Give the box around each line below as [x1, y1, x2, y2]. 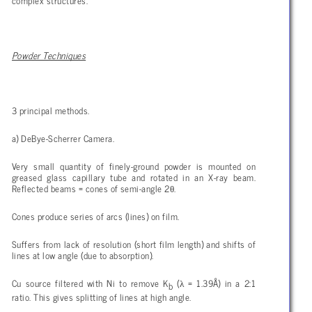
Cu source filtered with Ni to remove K [12, 274, 169, 290]
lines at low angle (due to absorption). [12, 247, 154, 263]
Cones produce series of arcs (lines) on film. [12, 208, 180, 224]
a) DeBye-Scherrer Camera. [12, 130, 114, 146]
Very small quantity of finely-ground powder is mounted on [12, 157, 256, 173]
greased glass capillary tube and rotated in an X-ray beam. [12, 169, 256, 185]
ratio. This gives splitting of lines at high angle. [12, 288, 192, 304]
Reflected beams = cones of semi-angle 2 [12, 180, 170, 196]
